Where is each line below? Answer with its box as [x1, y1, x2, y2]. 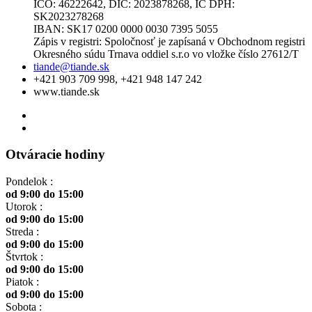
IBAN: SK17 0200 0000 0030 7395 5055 [33, 22, 218, 35]
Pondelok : [6, 175, 53, 187]
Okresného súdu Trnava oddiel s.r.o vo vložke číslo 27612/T [33, 47, 299, 60]
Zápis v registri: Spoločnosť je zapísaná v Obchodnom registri [33, 35, 305, 47]
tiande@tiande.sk [33, 60, 109, 72]
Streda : [6, 226, 39, 237]
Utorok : [6, 201, 42, 212]
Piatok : [6, 276, 39, 288]
